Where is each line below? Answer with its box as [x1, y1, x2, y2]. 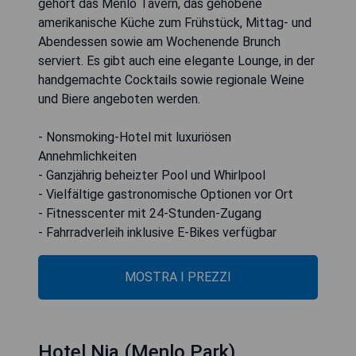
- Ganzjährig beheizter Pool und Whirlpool [38, 167, 265, 183]
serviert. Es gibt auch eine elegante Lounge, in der [38, 52, 315, 68]
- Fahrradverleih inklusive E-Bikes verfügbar [38, 224, 277, 240]
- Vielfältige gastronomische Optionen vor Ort [38, 186, 293, 202]
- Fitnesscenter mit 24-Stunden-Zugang [38, 205, 261, 221]
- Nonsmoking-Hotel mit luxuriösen [38, 129, 231, 145]
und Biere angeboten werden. [38, 91, 200, 106]
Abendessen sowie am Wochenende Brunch [38, 33, 281, 49]
